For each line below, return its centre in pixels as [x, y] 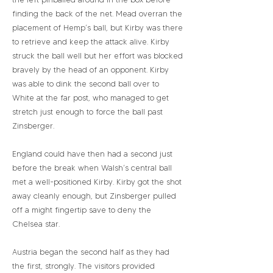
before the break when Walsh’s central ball [92, 168]
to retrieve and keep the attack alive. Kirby [91, 41]
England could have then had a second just [92, 154]
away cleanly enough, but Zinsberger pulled [94, 196]
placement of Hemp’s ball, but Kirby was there [97, 27]
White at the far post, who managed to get [90, 97]
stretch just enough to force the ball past [87, 112]
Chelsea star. [36, 224]
